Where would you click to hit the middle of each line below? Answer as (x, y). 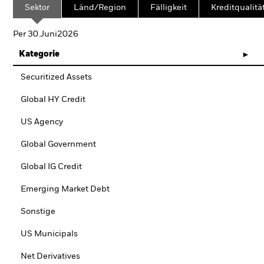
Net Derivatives (50, 256)
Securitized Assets (56, 77)
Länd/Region (100, 8)
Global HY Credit (53, 100)
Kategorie (39, 54)
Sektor (37, 8)
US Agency (42, 122)
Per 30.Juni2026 (46, 34)
